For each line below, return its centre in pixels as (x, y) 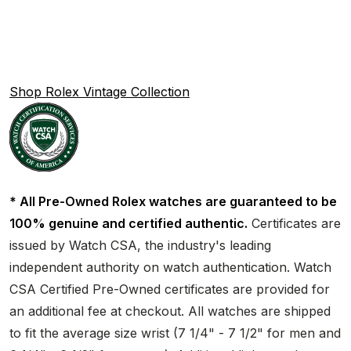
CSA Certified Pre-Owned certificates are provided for (170, 289)
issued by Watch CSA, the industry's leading (140, 245)
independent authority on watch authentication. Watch (170, 267)
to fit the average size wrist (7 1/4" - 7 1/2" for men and (175, 333)
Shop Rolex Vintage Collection (100, 91)
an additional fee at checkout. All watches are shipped (170, 311)
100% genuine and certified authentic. (128, 223)
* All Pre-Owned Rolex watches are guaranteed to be (173, 201)
